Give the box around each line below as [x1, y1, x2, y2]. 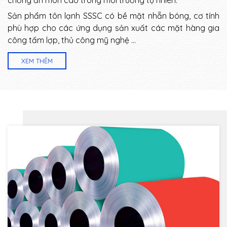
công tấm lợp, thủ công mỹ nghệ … [8, 34, 136, 45]
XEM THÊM [21, 56, 53, 65]
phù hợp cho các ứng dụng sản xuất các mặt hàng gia [8, 22, 219, 33]
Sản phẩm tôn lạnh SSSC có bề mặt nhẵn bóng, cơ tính [8, 10, 219, 21]
